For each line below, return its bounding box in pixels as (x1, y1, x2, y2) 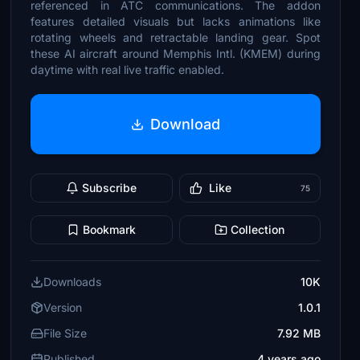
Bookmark (83, 223, 137, 236)
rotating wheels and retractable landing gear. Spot (31, 31, 321, 44)
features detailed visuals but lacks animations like (31, 14, 321, 28)
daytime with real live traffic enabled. (31, 63, 225, 76)
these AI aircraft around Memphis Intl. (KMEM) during (31, 47, 321, 60)
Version (43, 301, 83, 314)
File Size (43, 326, 88, 340)
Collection (231, 223, 285, 236)
